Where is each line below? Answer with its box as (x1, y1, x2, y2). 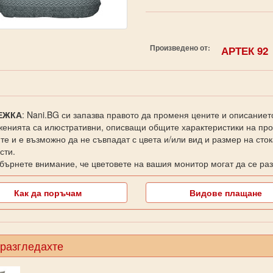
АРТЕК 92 (221, 43, 269, 58)
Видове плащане (189, 186, 262, 199)
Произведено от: (149, 43, 210, 54)
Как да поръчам (13, 186, 82, 199)
